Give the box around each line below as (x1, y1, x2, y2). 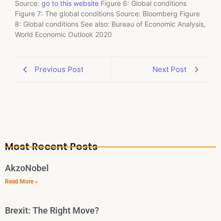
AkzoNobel (5, 162, 49, 173)
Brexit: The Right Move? (5, 205, 99, 216)
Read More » (5, 178, 38, 185)
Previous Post (35, 64, 83, 74)
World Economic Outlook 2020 (15, 30, 112, 39)
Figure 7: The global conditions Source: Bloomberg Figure (15, 9, 200, 18)
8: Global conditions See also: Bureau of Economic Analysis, (15, 20, 206, 29)
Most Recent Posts (5, 139, 98, 153)
